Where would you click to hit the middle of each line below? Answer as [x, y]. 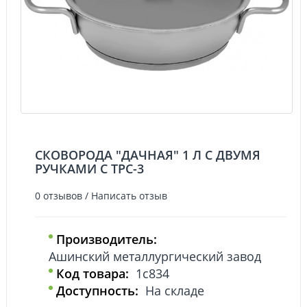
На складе [173, 290]
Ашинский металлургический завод [155, 256]
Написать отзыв [129, 195]
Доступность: [97, 290]
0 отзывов [59, 195]
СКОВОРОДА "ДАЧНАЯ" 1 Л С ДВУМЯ [148, 155]
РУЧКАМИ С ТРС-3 [89, 168]
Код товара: [93, 273]
